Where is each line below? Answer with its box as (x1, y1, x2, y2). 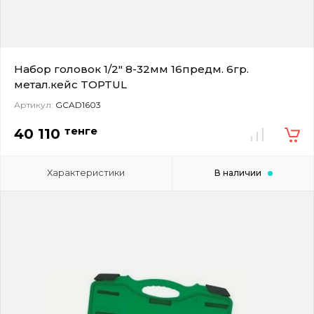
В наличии (214, 167, 261, 178)
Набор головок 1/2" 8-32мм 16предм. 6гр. (14, 62, 249, 76)
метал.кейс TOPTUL (14, 77, 127, 91)
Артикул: (14, 99, 53, 110)
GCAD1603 (53, 99, 101, 110)
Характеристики (47, 166, 125, 178)
